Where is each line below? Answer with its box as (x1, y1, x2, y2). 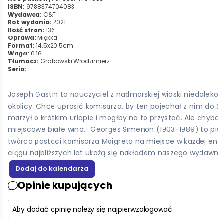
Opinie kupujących (18, 179, 112, 193)
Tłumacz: (8, 57, 39, 65)
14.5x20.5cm (35, 41, 73, 50)
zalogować (136, 204, 172, 215)
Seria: (8, 65, 27, 73)
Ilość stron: (8, 26, 44, 34)
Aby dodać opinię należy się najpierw (12, 204, 136, 215)
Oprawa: (8, 34, 36, 42)
